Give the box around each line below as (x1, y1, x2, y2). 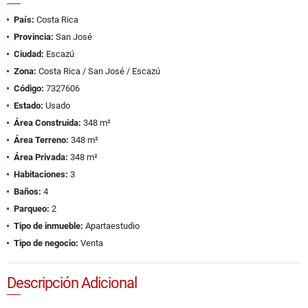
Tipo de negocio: (14, 238, 78, 249)
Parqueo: (14, 203, 49, 214)
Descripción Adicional (7, 274, 137, 292)
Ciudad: (14, 49, 44, 60)
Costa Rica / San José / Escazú (36, 66, 160, 77)
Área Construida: (14, 118, 81, 129)
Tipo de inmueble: (14, 221, 83, 232)
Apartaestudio (83, 221, 140, 232)
